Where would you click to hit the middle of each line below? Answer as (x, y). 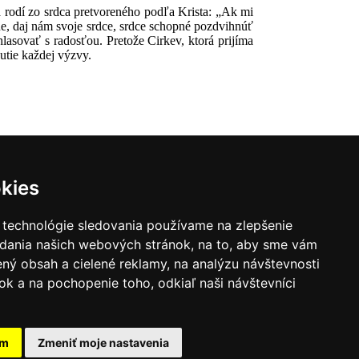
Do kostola (95, 325)
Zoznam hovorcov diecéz (73, 296)
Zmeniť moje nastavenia (103, 343)
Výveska (36, 325)
